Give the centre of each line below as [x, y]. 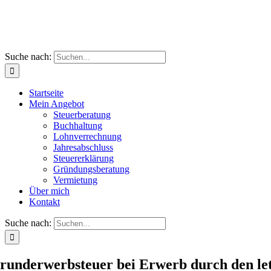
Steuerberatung [82, 115]
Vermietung [75, 180]
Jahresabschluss [83, 147]
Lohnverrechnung [87, 136]
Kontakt [44, 202]
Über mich [49, 191]
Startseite [46, 93]
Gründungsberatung [91, 169]
